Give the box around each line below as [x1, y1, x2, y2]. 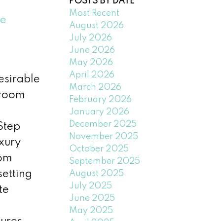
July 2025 [69, 181, 112, 190]
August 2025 [69, 169, 124, 178]
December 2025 [69, 119, 137, 129]
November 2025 [69, 132, 139, 141]
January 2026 [69, 107, 130, 116]
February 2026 [69, 95, 132, 104]
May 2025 [69, 206, 113, 215]
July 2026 [69, 33, 112, 42]
